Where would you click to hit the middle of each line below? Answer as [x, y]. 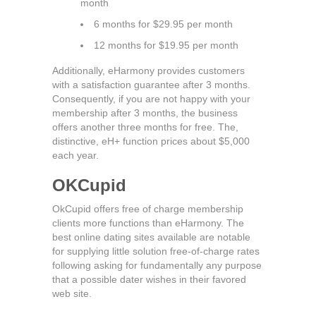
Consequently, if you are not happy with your [151, 99]
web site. [72, 293]
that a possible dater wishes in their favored [149, 279]
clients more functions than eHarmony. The [148, 223]
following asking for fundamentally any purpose [157, 265]
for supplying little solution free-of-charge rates [156, 251]
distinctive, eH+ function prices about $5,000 [151, 141]
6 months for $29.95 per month [163, 24]
